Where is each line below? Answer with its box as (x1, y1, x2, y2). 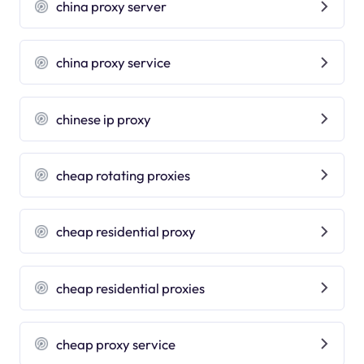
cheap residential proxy (56, 223, 197, 240)
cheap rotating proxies (56, 166, 191, 184)
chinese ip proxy (56, 110, 152, 128)
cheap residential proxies (56, 279, 206, 297)
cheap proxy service (56, 335, 176, 353)
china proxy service (56, 54, 171, 71)
